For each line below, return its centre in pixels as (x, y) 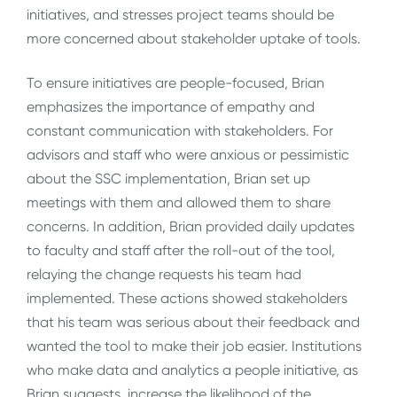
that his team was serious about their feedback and (193, 322)
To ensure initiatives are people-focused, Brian (175, 82)
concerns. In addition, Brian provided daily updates (191, 226)
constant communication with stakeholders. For (180, 130)
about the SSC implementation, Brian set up (168, 178)
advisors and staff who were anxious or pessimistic (188, 154)
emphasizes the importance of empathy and (171, 106)
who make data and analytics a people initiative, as (192, 370)
